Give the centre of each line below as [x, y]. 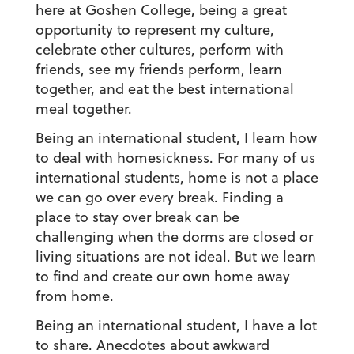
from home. [74, 296]
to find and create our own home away [162, 277]
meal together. [83, 109]
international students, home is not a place [177, 178]
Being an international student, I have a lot [176, 326]
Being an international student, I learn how [176, 138]
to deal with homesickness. [126, 158]
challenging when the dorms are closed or [174, 237]
